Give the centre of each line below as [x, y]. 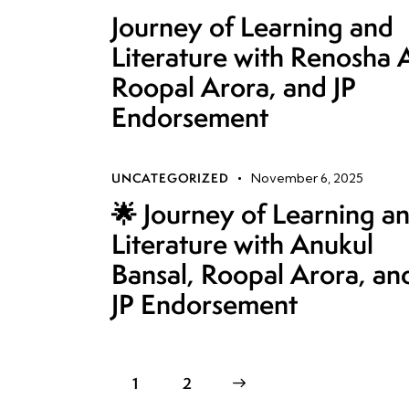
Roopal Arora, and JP [234, 87]
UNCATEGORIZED [170, 178]
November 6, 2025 [308, 178]
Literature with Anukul [242, 244]
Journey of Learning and [252, 27]
